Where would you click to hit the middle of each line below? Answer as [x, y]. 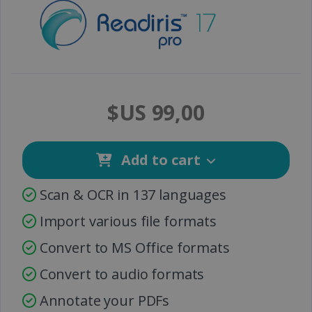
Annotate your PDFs [103, 300]
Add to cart [159, 159]
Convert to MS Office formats [133, 247]
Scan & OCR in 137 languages [131, 194]
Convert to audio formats [120, 274]
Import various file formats [126, 221]
